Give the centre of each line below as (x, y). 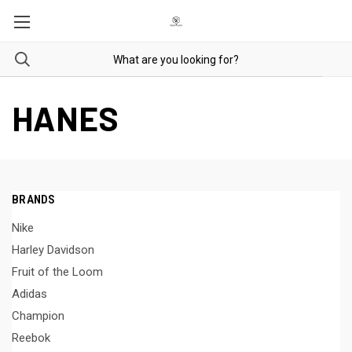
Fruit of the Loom (57, 271)
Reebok (31, 337)
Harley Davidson (53, 249)
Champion (38, 315)
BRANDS (34, 200)
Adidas (29, 293)
